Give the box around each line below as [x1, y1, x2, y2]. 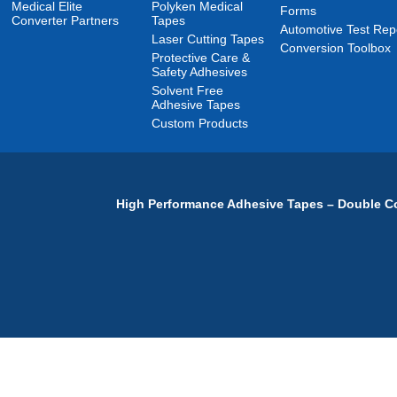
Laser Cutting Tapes [152, 32, 265, 46]
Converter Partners [12, 13, 120, 27]
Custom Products [152, 116, 249, 130]
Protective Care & [152, 51, 251, 65]
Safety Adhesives [152, 65, 248, 79]
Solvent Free [152, 83, 224, 97]
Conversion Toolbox [280, 41, 392, 55]
